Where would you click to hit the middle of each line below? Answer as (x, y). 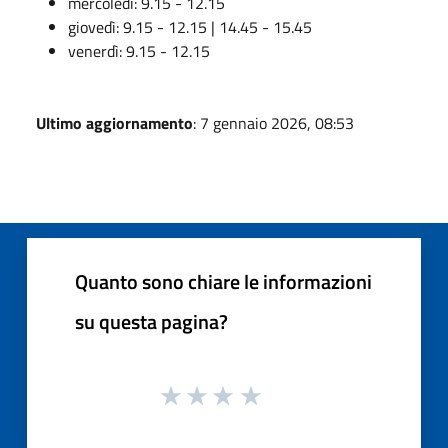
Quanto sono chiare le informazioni (223, 281)
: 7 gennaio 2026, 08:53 (273, 122)
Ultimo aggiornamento (114, 122)
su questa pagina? (151, 321)
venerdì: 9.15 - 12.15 (139, 50)
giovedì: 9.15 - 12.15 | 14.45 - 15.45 (190, 26)
